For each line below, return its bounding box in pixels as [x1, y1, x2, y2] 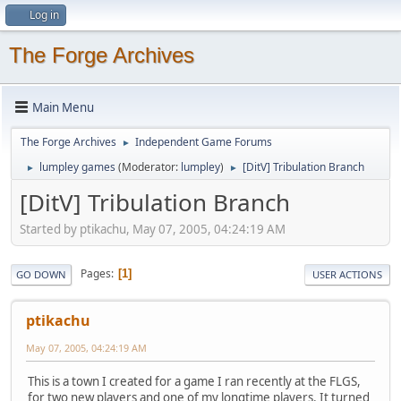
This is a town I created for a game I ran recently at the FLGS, [28, 372, 361, 389]
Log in [30, 7, 59, 22]
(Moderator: [118, 159, 181, 175]
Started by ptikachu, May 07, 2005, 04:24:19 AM [20, 220, 286, 237]
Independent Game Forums [135, 134, 272, 149]
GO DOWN [16, 267, 66, 281]
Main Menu [32, 98, 94, 115]
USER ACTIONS [312, 267, 382, 281]
